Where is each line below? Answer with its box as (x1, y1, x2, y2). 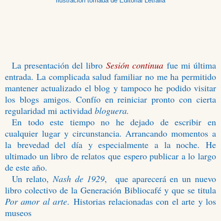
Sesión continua (106, 59, 163, 71)
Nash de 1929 (52, 172, 105, 184)
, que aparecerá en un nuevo (105, 172, 216, 184)
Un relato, (12, 172, 53, 184)
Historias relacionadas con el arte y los (70, 195, 217, 207)
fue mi (166, 59, 190, 71)
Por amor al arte (5, 195, 68, 207)
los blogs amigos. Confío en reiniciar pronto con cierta (5, 93, 216, 105)
